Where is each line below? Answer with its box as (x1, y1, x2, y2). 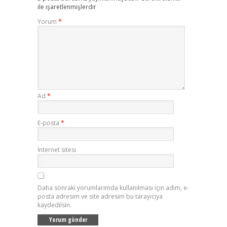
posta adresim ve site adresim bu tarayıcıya (37, 192, 163, 201)
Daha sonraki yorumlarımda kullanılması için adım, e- (37, 183, 189, 192)
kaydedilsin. (37, 200, 71, 209)
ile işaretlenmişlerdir (37, 2, 96, 11)
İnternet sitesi (37, 145, 76, 154)
